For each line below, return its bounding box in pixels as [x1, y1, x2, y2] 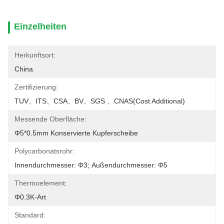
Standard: [14, 211, 45, 219]
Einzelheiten [14, 21, 66, 31]
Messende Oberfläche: [14, 115, 86, 123]
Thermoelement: [14, 179, 67, 187]
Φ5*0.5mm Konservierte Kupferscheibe [14, 129, 138, 137]
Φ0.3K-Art [14, 193, 46, 201]
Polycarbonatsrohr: [14, 147, 74, 155]
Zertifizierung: [14, 83, 58, 91]
